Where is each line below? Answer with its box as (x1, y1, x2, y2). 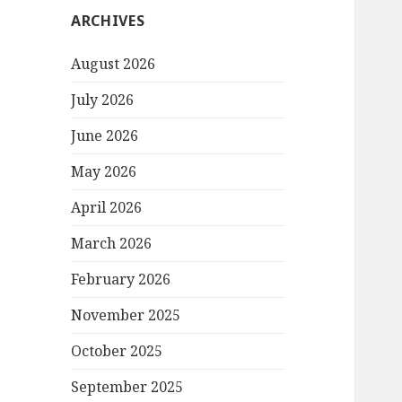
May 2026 (71, 162, 137, 182)
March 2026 (71, 233, 153, 254)
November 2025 (71, 305, 181, 326)
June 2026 (71, 126, 139, 146)
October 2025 (71, 341, 163, 362)
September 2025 (71, 377, 184, 398)
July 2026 (71, 90, 135, 110)
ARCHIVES (71, 11, 145, 31)
